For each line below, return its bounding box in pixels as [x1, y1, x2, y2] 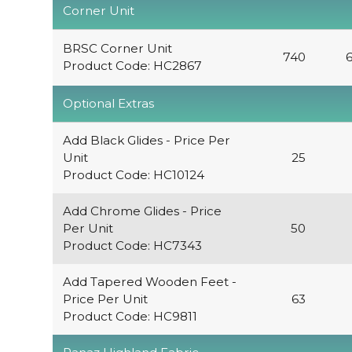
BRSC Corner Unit [62, 41, 172, 57]
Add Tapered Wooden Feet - [62, 274, 236, 290]
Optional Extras [62, 96, 154, 112]
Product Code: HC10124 [62, 167, 204, 183]
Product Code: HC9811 [62, 309, 197, 324]
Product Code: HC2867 [62, 58, 202, 74]
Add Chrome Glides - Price [62, 203, 222, 219]
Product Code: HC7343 [62, 238, 202, 254]
